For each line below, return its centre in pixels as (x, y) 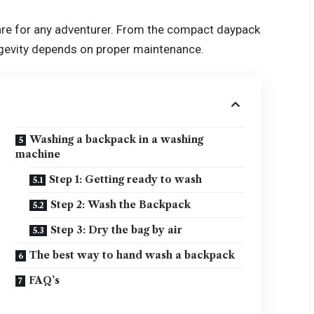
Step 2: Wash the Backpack (121, 204)
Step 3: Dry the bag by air (117, 230)
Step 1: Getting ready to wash (126, 179)
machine (38, 154)
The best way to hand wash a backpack (132, 255)
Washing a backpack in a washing (117, 139)
